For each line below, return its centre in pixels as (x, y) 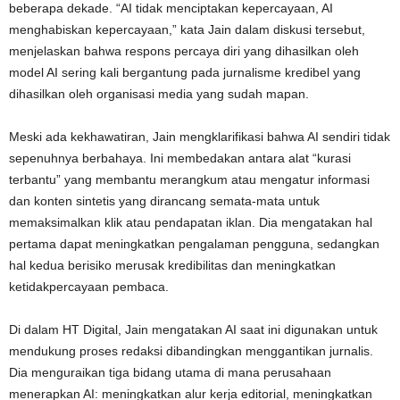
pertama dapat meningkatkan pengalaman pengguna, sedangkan (194, 243)
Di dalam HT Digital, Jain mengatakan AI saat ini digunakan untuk (193, 329)
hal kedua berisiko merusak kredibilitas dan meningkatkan (172, 265)
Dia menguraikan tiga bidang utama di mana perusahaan (170, 372)
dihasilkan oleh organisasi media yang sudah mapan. (159, 93)
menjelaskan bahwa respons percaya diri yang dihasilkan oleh (184, 50)
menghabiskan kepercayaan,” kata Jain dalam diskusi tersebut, (187, 29)
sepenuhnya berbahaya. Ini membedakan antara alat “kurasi (180, 158)
